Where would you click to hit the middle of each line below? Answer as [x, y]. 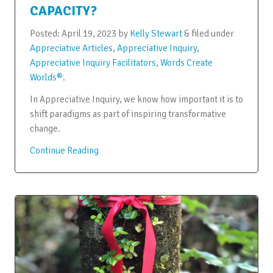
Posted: [45, 33]
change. [45, 128]
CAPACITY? [63, 11]
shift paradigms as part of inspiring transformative [128, 114]
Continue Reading [64, 150]
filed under [211, 33]
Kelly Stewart [156, 33]
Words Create [186, 62]
